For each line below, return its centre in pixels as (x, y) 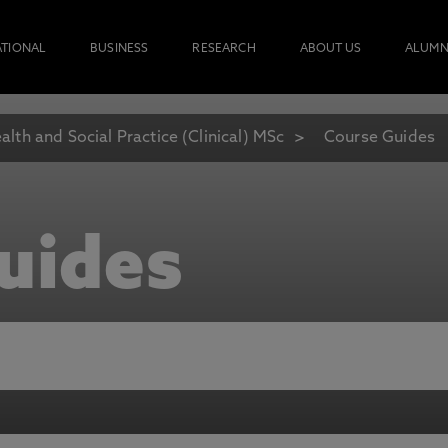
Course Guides (379, 138)
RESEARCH (224, 49)
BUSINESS (119, 49)
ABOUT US (330, 49)
